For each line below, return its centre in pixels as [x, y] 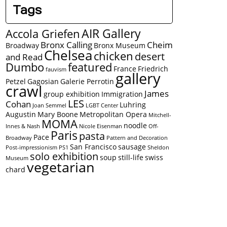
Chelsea [68, 55]
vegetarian [61, 167]
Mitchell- [160, 115]
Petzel [16, 81]
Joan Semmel [49, 105]
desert [150, 56]
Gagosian [43, 81]
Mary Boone [58, 114]
